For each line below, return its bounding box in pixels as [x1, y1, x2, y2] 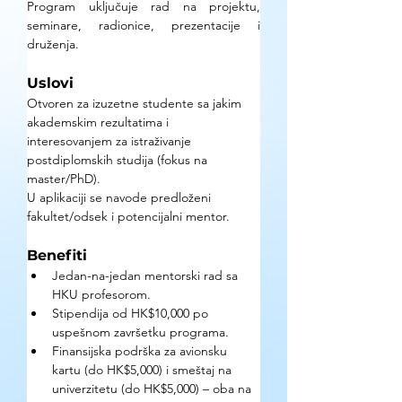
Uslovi [27, 74, 74, 92]
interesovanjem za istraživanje [27, 133, 195, 149]
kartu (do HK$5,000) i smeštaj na [52, 362, 235, 378]
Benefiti [27, 247, 87, 264]
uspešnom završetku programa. [52, 324, 229, 340]
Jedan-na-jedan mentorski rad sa [52, 267, 241, 284]
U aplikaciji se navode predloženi [27, 189, 214, 205]
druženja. [27, 36, 79, 52]
